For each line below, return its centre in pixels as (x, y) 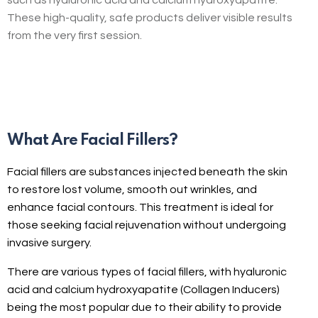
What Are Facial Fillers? (92, 140)
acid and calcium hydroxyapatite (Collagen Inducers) (143, 289)
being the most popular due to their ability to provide (144, 307)
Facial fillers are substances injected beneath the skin (147, 171)
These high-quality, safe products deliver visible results (150, 17)
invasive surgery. (49, 242)
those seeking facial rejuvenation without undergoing (147, 225)
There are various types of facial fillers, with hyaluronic (147, 272)
